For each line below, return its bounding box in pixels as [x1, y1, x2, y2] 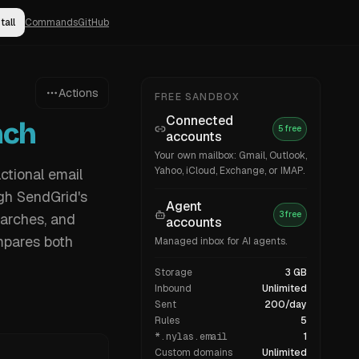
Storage [155, 266, 192, 279]
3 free [279, 209, 301, 220]
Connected [166, 112, 233, 129]
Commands [25, 16, 78, 29]
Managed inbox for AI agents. [155, 235, 287, 248]
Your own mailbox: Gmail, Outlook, [155, 149, 307, 162]
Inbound [155, 282, 192, 295]
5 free [278, 123, 301, 134]
